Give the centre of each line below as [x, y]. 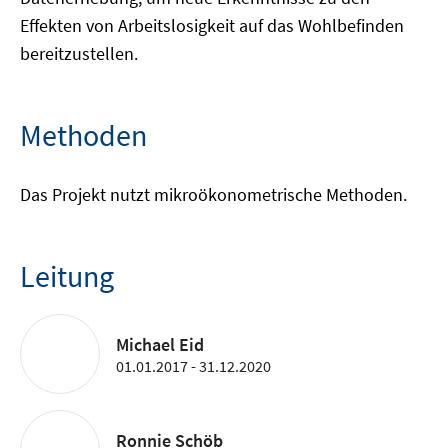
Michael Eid [160, 344]
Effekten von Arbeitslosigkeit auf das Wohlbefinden [212, 25]
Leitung [67, 276]
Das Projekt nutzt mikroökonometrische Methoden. [213, 194]
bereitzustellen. [79, 53]
